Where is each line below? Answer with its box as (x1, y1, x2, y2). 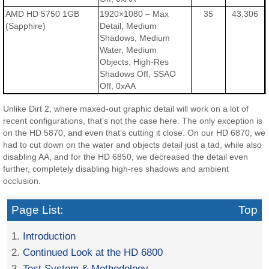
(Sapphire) (5, 21, 46, 31)
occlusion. (3, 176, 41, 186)
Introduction (23, 230, 76, 243)
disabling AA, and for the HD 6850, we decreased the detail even (3, 152, 249, 162)
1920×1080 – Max (100, 9, 169, 19)
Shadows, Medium (100, 33, 171, 43)
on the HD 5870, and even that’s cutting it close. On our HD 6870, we (3, 128, 266, 138)
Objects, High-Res (100, 57, 169, 67)
